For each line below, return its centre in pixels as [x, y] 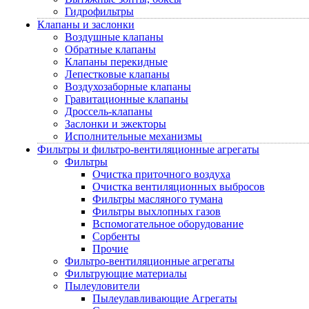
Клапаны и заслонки [86, 24]
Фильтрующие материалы [126, 273]
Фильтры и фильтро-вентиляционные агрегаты [148, 149]
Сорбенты [116, 236]
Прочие [110, 249]
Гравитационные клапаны [127, 99]
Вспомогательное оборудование [168, 224]
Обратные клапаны [110, 49]
